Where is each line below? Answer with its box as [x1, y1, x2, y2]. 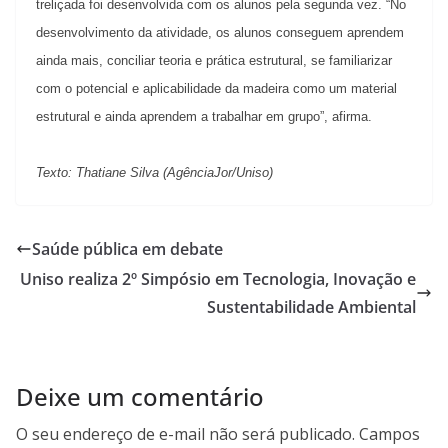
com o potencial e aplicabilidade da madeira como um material [36, 80, 397, 96]
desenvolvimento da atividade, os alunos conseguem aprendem [36, 24, 404, 40]
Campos [359, 422, 420, 445]
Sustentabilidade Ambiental [207, 295, 416, 318]
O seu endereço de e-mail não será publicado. [16, 422, 355, 445]
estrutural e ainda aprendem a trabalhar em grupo [36, 108, 320, 124]
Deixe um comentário [16, 379, 264, 413]
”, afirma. [320, 108, 372, 124]
